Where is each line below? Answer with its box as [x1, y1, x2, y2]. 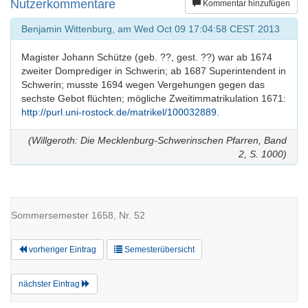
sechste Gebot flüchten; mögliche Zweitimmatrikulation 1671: [21, 92, 286, 104]
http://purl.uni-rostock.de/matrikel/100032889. [21, 106, 219, 118]
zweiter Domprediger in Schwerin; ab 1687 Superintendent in [21, 65, 286, 76]
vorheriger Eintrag [27, 244, 96, 254]
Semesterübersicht [122, 244, 195, 254]
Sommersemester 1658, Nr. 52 [11, 209, 145, 221]
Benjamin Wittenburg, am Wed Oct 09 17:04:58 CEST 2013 [21, 23, 280, 34]
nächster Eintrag [19, 278, 82, 289]
